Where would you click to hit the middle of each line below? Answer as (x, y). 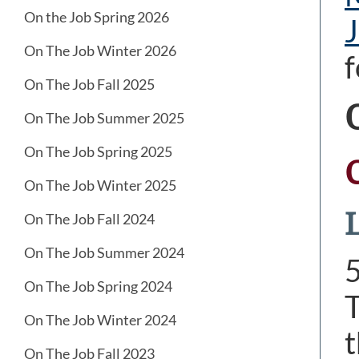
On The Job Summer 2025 (104, 118)
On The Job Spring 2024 (98, 286)
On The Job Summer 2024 (104, 253)
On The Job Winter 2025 (100, 186)
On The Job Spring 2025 (98, 152)
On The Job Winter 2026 (100, 51)
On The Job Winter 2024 (100, 320)
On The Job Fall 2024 (89, 219)
